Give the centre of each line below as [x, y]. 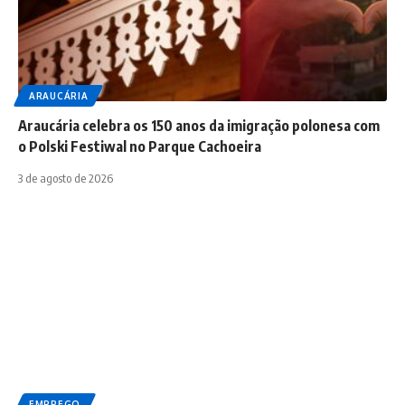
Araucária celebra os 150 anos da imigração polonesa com [199, 126]
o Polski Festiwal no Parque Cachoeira [140, 147]
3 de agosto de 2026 [66, 179]
